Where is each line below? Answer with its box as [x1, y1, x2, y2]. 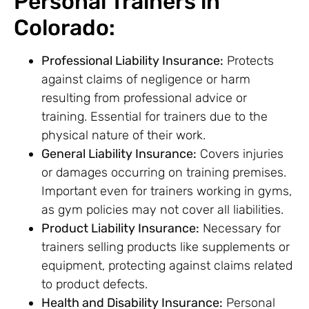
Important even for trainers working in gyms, [41, 183, 292, 199]
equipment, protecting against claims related [41, 258, 292, 274]
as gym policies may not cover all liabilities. [41, 202, 283, 218]
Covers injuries [197, 146, 283, 162]
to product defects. [41, 277, 148, 292]
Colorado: [14, 14, 115, 41]
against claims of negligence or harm [41, 72, 250, 88]
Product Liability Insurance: [41, 221, 199, 237]
